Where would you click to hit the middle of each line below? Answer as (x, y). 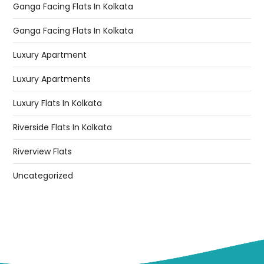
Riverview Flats (43, 152)
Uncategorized (43, 176)
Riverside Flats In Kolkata (63, 128)
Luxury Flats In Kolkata (58, 103)
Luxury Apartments (52, 79)
